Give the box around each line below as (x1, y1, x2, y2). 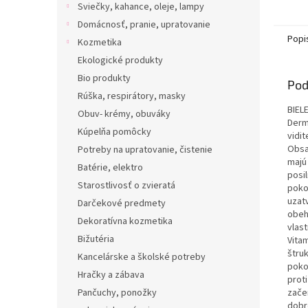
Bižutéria (78, 232, 114, 246)
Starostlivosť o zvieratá (78, 179, 175, 192)
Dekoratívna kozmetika (78, 214, 173, 228)
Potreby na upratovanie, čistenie (78, 143, 212, 157)
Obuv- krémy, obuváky (78, 107, 170, 121)
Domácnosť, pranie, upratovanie (78, 18, 210, 32)
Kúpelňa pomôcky (78, 125, 151, 139)
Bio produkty (78, 71, 131, 85)
